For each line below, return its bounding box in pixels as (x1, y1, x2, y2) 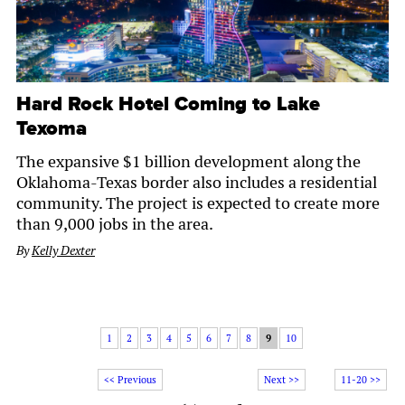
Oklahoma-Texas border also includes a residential (16, 172, 377, 193)
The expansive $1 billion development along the (16, 151, 361, 173)
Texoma (16, 117, 87, 142)
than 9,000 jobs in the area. (16, 213, 213, 235)
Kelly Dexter (32, 242, 95, 259)
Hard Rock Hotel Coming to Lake (16, 92, 320, 118)
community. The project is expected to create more (16, 193, 380, 214)
